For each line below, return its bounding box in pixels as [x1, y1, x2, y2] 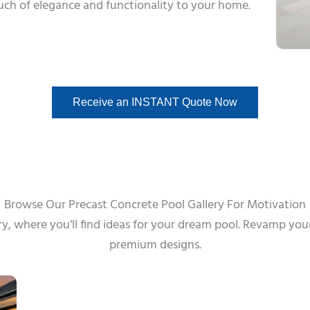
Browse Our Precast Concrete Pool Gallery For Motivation [4, 194, 306, 215]
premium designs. [109, 235, 201, 255]
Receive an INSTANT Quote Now [73, 95, 237, 108]
